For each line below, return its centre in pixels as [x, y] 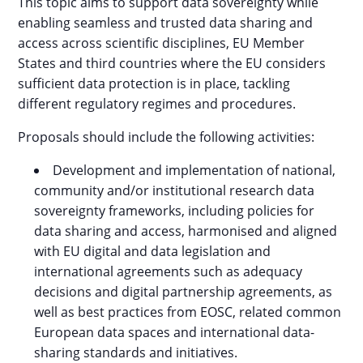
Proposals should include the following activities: [167, 137]
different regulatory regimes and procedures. [157, 104]
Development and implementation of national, [194, 171]
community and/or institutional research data [175, 191]
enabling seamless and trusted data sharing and [166, 23]
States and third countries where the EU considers [172, 64]
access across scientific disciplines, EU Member [162, 43]
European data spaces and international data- [175, 333]
